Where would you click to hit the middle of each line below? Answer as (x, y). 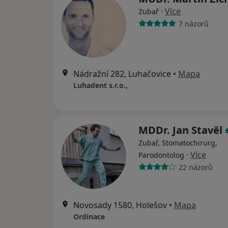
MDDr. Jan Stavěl (182, 130)
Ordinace (89, 217)
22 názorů (195, 167)
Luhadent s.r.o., (101, 85)
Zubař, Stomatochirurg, (178, 143)
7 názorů (193, 23)
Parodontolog (161, 155)
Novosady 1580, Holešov (120, 205)
